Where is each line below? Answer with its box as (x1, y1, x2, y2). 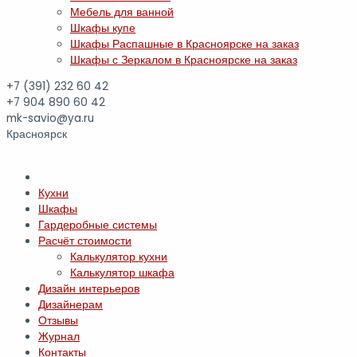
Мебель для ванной (70, 4, 174, 20)
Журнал (38, 329, 80, 345)
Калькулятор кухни (70, 249, 167, 265)
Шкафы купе (70, 20, 135, 36)
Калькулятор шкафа (70, 265, 175, 281)
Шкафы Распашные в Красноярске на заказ (70, 36, 299, 52)
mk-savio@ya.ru (6, 111, 94, 127)
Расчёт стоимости (38, 233, 131, 249)
